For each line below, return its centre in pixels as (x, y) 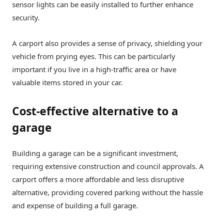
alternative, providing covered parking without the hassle (108, 192)
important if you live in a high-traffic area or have (94, 70)
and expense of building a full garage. (75, 205)
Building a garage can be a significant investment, (95, 153)
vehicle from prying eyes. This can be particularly (94, 56)
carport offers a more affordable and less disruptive (98, 179)
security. (26, 18)
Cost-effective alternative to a (95, 111)
